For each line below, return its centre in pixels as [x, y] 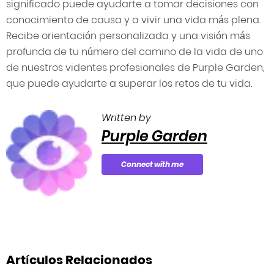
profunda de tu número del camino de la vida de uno [135, 52]
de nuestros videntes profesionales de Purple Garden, [135, 68]
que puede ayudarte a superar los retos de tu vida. [129, 84]
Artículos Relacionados [79, 260]
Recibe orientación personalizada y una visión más [128, 36]
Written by [126, 118]
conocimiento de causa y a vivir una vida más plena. [133, 20]
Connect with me [152, 165]
